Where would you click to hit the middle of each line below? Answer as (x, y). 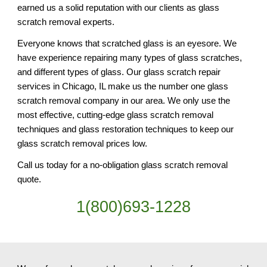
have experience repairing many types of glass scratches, (130, 58)
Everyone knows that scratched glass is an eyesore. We (127, 43)
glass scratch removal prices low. (83, 143)
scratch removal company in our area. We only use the (124, 100)
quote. (30, 179)
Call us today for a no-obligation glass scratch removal (123, 165)
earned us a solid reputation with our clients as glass (119, 7)
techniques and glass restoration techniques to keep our (126, 129)
